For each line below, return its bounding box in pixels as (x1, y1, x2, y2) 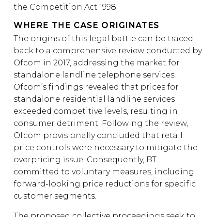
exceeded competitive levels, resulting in (14, 107, 178, 116)
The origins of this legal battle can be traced (14, 34, 193, 43)
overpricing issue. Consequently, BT (14, 155, 156, 164)
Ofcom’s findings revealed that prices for (14, 82, 179, 92)
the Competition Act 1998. (14, 2, 118, 12)
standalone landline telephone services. (14, 70, 176, 79)
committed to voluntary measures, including (14, 167, 194, 176)
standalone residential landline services (14, 94, 175, 104)
